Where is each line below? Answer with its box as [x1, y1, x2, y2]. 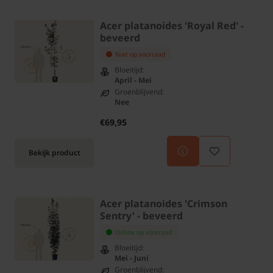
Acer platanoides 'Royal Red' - [100, 19, 244, 33]
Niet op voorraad [115, 50, 165, 59]
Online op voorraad [115, 228, 172, 237]
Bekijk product [28, 147, 80, 158]
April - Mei [115, 75, 152, 86]
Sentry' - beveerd [100, 209, 183, 223]
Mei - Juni [115, 253, 149, 264]
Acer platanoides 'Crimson [100, 197, 227, 211]
